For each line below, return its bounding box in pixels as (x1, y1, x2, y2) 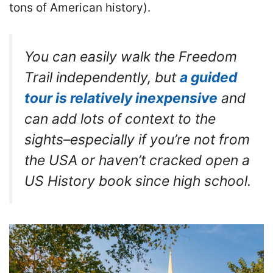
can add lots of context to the (24, 110, 216, 127)
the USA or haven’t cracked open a (24, 151, 250, 169)
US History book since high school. (24, 172, 251, 190)
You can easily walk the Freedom (24, 48, 237, 65)
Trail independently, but (24, 68, 180, 86)
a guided (180, 68, 237, 86)
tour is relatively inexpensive (24, 89, 218, 107)
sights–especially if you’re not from (24, 130, 250, 148)
